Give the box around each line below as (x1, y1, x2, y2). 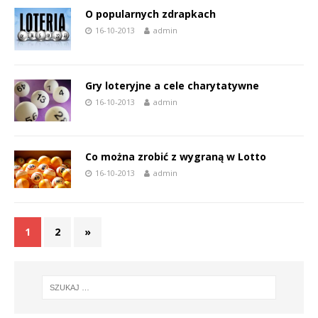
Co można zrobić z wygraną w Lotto (85, 149, 266, 163)
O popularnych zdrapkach (85, 7, 216, 21)
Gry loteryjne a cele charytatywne (85, 79, 259, 93)
